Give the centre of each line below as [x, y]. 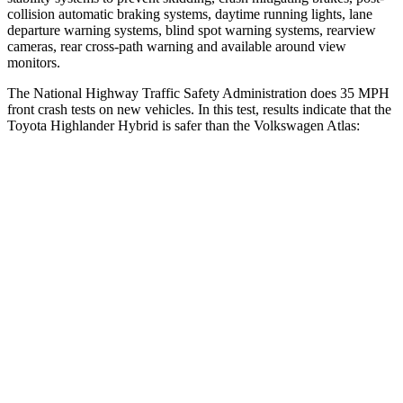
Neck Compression [115, 389]
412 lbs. [313, 348]
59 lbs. [313, 389]
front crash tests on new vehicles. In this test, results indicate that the [199, 109]
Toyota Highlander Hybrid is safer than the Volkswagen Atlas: [184, 125]
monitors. [34, 62]
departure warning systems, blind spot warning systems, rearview [192, 30]
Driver [258, 224]
